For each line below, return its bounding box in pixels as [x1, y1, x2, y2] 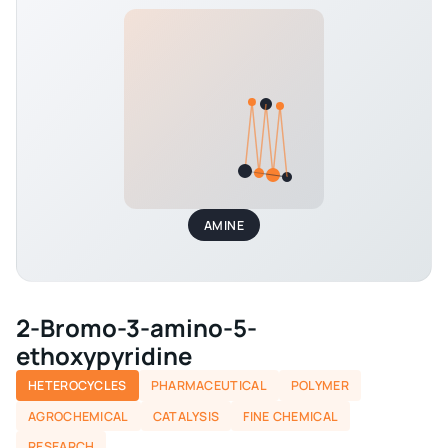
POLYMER [290, 376, 349, 394]
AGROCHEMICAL [28, 407, 129, 425]
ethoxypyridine [16, 339, 192, 373]
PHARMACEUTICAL [150, 376, 267, 394]
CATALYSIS [152, 407, 220, 425]
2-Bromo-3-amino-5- [16, 311, 257, 345]
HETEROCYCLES [28, 376, 127, 394]
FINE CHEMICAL [243, 407, 339, 425]
